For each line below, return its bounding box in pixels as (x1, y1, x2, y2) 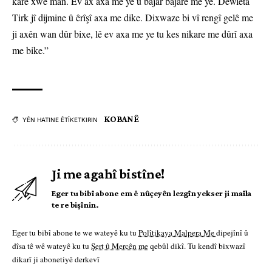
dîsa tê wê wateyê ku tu (12, 240, 91, 252)
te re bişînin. (52, 200, 99, 210)
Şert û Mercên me (91, 240, 148, 252)
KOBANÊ (104, 114, 139, 124)
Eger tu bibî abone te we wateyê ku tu (12, 227, 138, 239)
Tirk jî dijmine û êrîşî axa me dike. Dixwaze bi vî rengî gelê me (12, 11, 253, 24)
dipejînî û (216, 227, 248, 239)
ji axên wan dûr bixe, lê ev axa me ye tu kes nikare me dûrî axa (12, 27, 253, 41)
